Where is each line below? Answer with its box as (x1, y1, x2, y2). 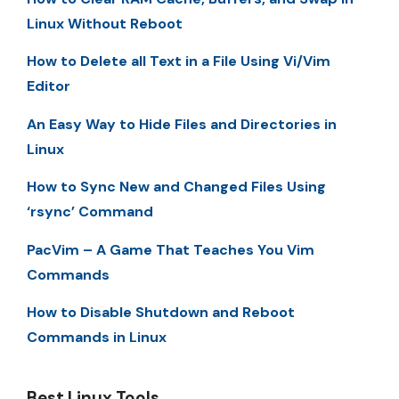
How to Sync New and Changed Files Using (27, 177, 326, 197)
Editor (27, 77, 70, 96)
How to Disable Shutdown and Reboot (27, 303, 295, 322)
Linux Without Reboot (27, 14, 183, 34)
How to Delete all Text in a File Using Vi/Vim (27, 52, 330, 71)
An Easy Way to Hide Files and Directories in (27, 114, 337, 134)
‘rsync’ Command (27, 202, 153, 222)
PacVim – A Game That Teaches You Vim (27, 240, 314, 259)
